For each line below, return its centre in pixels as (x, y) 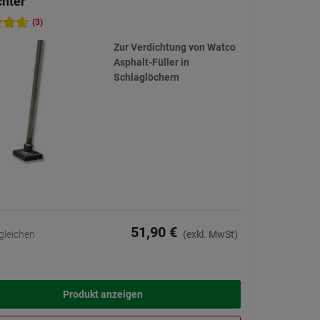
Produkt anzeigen (102, 295)
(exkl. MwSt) (210, 235)
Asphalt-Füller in (151, 62)
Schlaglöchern (146, 77)
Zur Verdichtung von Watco (174, 47)
